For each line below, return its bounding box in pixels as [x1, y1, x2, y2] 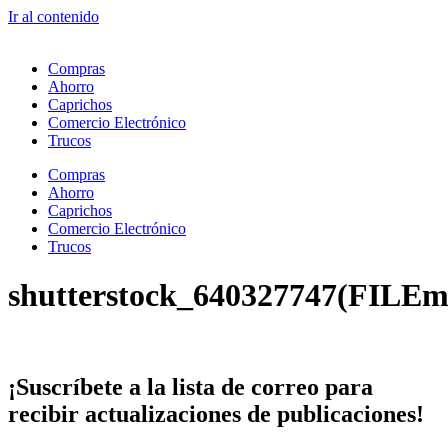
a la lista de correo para [123, 373, 373, 400]
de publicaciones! [241, 400, 424, 427]
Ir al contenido [8, 8, 99, 25]
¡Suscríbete [8, 373, 123, 400]
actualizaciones [85, 400, 241, 427]
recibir [8, 400, 79, 427]
